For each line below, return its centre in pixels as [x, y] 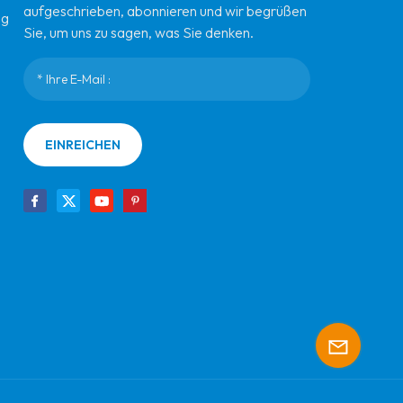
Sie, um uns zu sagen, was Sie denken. [139, 33]
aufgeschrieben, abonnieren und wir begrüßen [166, 11]
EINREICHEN [82, 145]
